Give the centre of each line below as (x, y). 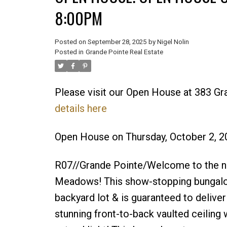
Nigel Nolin (173, 42)
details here (81, 108)
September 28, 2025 (117, 42)
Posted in (69, 52)
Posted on (71, 42)
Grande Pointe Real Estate (124, 52)
